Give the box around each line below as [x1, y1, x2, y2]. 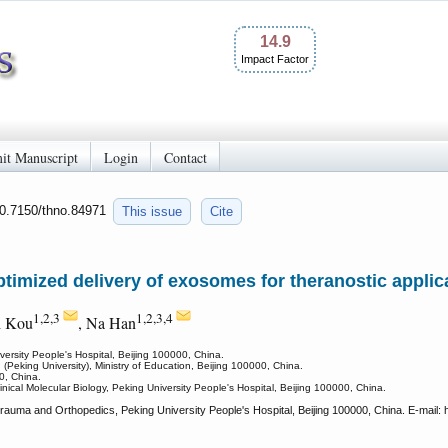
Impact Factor [241, 53, 309, 65]
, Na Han [78, 312, 136, 334]
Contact [164, 147, 207, 167]
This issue [122, 204, 182, 219]
